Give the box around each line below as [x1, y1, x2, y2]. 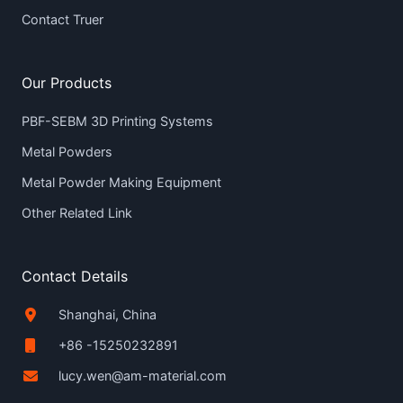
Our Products [22, 73, 112, 92]
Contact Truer [22, 11, 103, 27]
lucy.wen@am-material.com [58, 367, 227, 383]
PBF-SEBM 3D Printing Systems [22, 112, 213, 129]
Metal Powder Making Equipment [22, 174, 221, 190]
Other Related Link [22, 204, 132, 220]
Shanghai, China [58, 306, 157, 322]
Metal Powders [22, 143, 112, 159]
